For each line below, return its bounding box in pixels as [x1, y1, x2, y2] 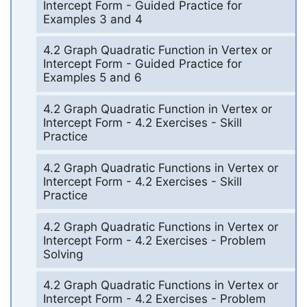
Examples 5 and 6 [42, 71, 142, 85]
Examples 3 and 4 [42, 12, 143, 26]
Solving [42, 247, 83, 261]
